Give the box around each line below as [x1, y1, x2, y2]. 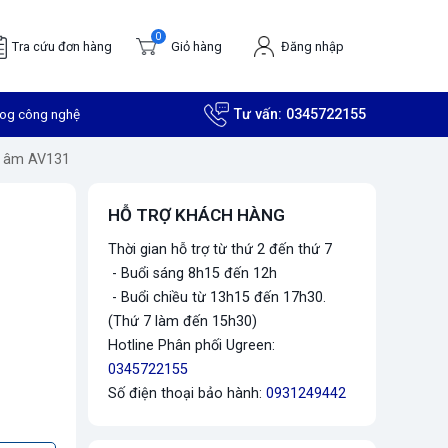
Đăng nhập [280, 38, 344, 54]
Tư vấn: [234, 106, 286, 123]
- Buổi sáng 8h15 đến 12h [108, 265, 277, 282]
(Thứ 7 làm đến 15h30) [108, 313, 257, 330]
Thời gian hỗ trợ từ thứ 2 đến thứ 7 [108, 241, 332, 258]
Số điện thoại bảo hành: [108, 385, 266, 402]
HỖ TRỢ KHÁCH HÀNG [108, 205, 285, 225]
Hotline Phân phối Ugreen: [108, 337, 275, 354]
